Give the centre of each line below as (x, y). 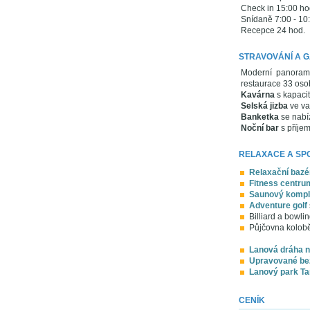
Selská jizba (264, 106)
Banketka (259, 117)
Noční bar (259, 128)
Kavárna (257, 95)
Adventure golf (278, 206)
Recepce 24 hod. (273, 30)
